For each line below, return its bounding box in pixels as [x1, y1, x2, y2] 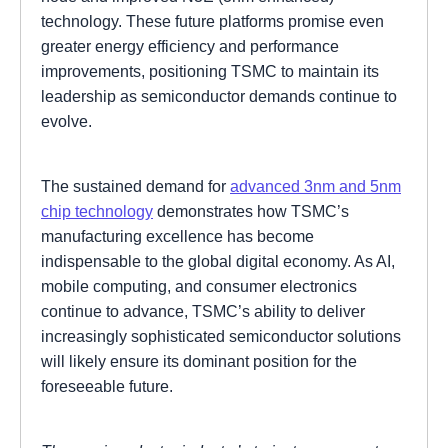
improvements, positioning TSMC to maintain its [41, 61, 379, 80]
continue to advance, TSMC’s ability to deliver [41, 301, 365, 320]
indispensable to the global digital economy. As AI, [41, 251, 395, 270]
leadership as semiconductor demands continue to [41, 86, 397, 105]
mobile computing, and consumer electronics [41, 276, 357, 295]
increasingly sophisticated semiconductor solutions [41, 326, 401, 345]
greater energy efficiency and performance [41, 36, 339, 55]
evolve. [41, 111, 92, 130]
